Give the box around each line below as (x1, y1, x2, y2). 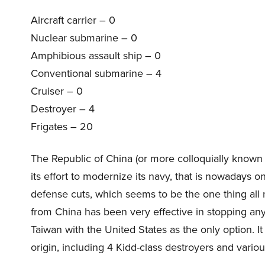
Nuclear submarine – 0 (31, 30, 137, 46)
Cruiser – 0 (31, 83, 83, 99)
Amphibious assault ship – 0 (31, 48, 161, 63)
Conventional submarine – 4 (31, 66, 161, 81)
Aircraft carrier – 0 (31, 12, 115, 28)
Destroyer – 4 (31, 101, 95, 117)
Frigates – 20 (31, 119, 93, 134)
